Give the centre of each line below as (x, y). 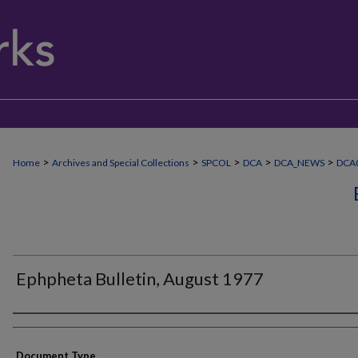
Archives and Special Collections (121, 163)
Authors (42, 328)
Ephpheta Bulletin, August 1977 (140, 278)
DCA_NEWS (299, 163)
